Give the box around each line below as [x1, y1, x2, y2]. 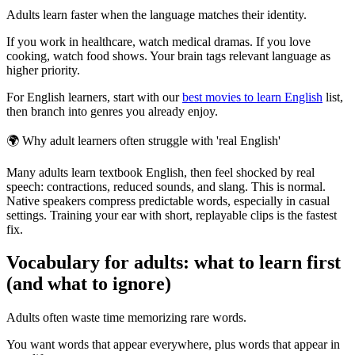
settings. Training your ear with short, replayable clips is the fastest [6, 208, 337, 222]
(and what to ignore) [6, 273, 171, 295]
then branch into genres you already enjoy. [6, 104, 218, 118]
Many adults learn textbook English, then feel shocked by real [6, 165, 315, 179]
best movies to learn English [182, 90, 323, 104]
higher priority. [6, 63, 80, 77]
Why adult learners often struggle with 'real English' [22, 133, 281, 147]
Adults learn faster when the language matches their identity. [6, 7, 307, 21]
